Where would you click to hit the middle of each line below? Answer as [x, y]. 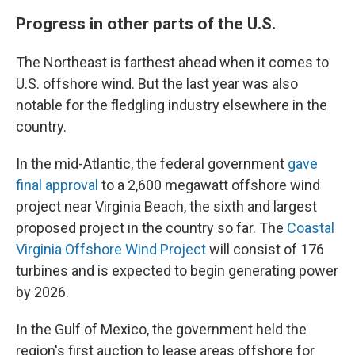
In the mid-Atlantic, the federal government [152, 164]
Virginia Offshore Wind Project [111, 249]
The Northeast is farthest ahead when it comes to [172, 62]
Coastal [311, 228]
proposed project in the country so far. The [151, 228]
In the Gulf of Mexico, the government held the [161, 329]
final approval [57, 185]
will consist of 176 [265, 249]
